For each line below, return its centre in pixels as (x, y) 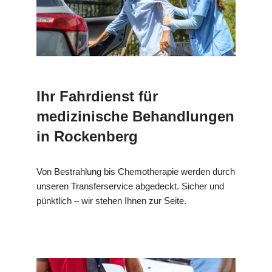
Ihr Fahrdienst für (97, 97)
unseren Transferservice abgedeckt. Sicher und (130, 186)
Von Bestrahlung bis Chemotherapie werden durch (136, 172)
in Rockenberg (87, 137)
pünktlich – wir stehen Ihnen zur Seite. (111, 201)
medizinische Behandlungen (135, 117)
